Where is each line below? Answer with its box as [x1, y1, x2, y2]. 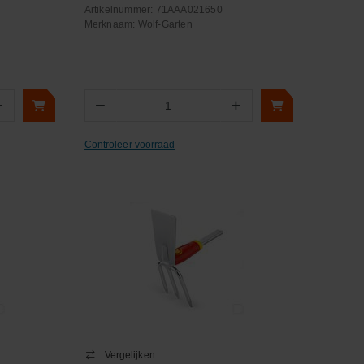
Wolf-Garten [137, 19, 193, 30]
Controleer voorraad [84, 138, 175, 150]
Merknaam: [84, 19, 138, 30]
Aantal [116, 106, 146, 119]
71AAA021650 [155, 4, 223, 15]
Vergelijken [104, 349, 155, 361]
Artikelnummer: [84, 4, 156, 15]
